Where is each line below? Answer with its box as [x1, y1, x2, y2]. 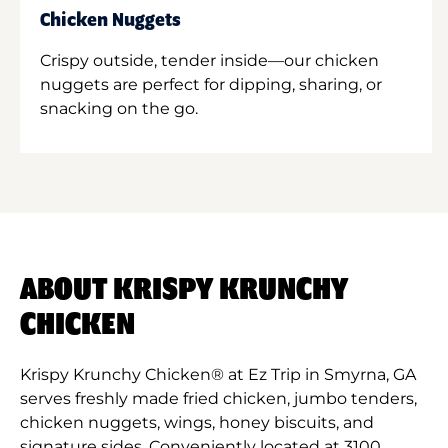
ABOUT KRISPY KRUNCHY [20, 273, 348, 306]
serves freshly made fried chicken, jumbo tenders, [20, 388, 417, 408]
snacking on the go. [40, 98, 198, 118]
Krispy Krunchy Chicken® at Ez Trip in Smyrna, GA [20, 364, 416, 384]
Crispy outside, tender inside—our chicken [40, 50, 379, 70]
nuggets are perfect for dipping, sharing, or [40, 74, 382, 94]
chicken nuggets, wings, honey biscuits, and [20, 412, 374, 432]
